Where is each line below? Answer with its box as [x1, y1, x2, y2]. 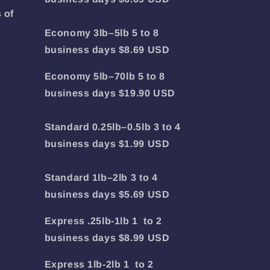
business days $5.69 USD [44, 189, 170, 199]
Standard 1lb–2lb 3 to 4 [44, 172, 158, 183]
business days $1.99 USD [44, 139, 170, 149]
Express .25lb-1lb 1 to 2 [44, 216, 162, 226]
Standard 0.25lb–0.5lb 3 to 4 [44, 122, 181, 132]
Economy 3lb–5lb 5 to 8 [44, 28, 159, 38]
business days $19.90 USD [44, 88, 175, 98]
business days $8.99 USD [44, 233, 170, 243]
